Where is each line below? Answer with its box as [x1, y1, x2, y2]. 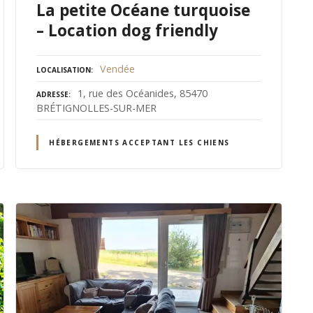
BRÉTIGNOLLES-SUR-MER [36, 101, 156, 115]
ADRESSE [36, 89, 68, 99]
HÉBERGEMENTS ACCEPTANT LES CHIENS [49, 137, 230, 147]
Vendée [100, 61, 135, 75]
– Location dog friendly [36, 19, 218, 41]
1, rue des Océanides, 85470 [78, 86, 208, 100]
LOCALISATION [36, 64, 91, 75]
